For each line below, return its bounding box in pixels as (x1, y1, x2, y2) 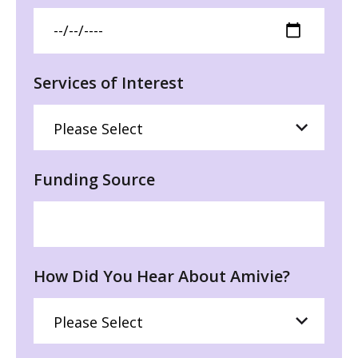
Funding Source (34, 168, 155, 190)
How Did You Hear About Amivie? (34, 265, 290, 287)
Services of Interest (34, 71, 184, 93)
